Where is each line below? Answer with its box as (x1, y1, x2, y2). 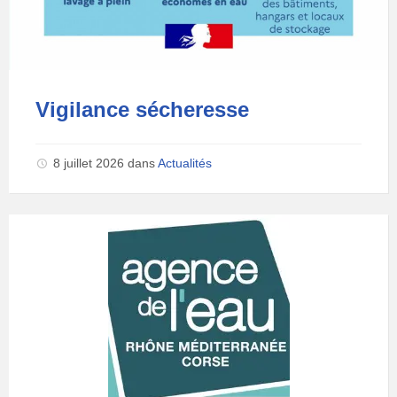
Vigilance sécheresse (35, 97, 249, 122)
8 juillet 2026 (53, 156, 128, 171)
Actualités (158, 156, 212, 171)
